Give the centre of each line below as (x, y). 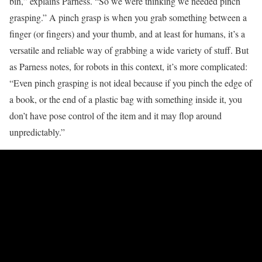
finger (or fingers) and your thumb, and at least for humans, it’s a (127, 33)
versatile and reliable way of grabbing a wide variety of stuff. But (129, 50)
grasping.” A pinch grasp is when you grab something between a (128, 17)
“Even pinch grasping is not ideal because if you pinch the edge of (131, 82)
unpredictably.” (37, 132)
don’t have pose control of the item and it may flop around (116, 115)
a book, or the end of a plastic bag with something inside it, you (126, 99)
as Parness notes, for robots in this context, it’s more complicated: (128, 66)
